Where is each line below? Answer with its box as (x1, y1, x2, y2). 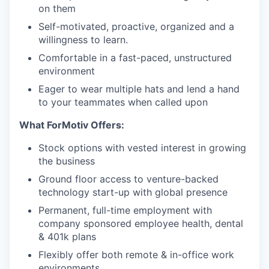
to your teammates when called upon (38, 96, 208, 108)
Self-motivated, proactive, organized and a (38, 20, 234, 32)
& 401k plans (38, 231, 96, 243)
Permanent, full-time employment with (38, 204, 212, 216)
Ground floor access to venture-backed (38, 173, 219, 185)
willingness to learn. (38, 34, 128, 46)
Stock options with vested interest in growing (38, 142, 246, 154)
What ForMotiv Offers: (19, 119, 124, 131)
